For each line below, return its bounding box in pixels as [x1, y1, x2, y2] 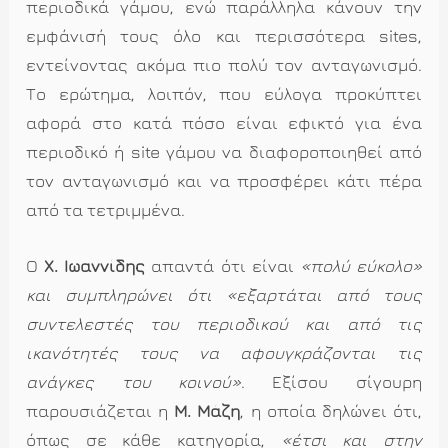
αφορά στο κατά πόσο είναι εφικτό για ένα [26, 113, 422, 134]
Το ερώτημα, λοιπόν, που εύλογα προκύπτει [26, 84, 422, 105]
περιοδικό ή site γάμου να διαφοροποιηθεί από [26, 142, 422, 163]
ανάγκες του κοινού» [26, 372, 241, 393]
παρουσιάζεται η [26, 401, 175, 422]
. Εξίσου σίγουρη [241, 372, 422, 393]
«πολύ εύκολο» [299, 256, 422, 277]
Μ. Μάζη [174, 401, 241, 422]
